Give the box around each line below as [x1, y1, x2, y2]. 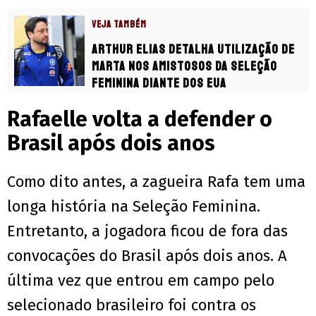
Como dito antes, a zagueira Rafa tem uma [7, 172, 305, 192]
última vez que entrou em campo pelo [7, 271, 274, 291]
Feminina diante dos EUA [92, 75, 226, 92]
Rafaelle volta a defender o [7, 107, 272, 133]
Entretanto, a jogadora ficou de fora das [7, 221, 288, 241]
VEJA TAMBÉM [92, 18, 147, 31]
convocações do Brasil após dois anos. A [7, 246, 287, 266]
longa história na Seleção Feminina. [7, 197, 260, 217]
